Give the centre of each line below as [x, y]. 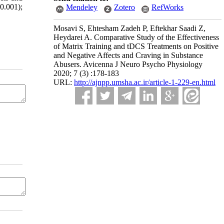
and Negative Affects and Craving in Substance [128, 55]
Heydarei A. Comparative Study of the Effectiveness [136, 37]
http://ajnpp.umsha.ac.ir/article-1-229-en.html [145, 82]
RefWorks [167, 7]
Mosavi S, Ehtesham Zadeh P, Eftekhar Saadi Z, [129, 28]
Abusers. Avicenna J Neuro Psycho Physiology [128, 64]
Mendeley [82, 7]
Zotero [124, 7]
